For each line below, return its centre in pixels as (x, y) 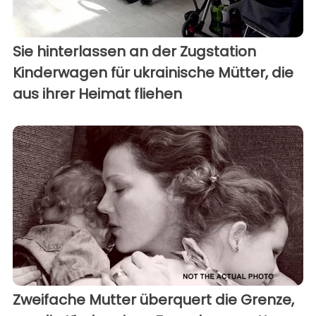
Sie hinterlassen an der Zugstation (134, 52)
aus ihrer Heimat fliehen (97, 94)
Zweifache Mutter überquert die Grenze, (153, 299)
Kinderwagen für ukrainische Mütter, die (153, 73)
